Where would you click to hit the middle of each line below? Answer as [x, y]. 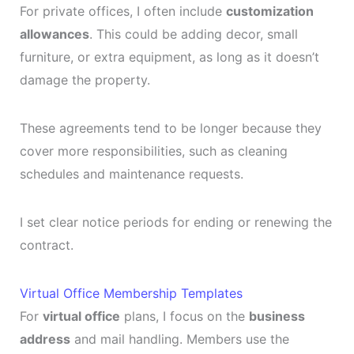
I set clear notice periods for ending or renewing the [175, 222]
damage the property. [85, 80]
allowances [54, 34]
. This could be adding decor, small [193, 34]
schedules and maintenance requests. [131, 174]
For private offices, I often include [122, 11]
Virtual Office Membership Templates [131, 294]
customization [269, 11]
